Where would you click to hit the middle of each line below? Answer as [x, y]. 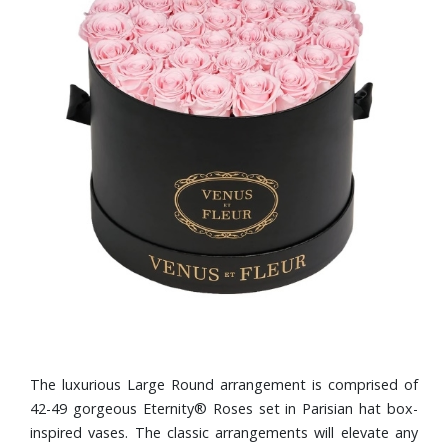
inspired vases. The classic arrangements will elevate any [224, 432]
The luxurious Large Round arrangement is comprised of [224, 384]
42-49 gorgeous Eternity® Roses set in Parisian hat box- [224, 408]
